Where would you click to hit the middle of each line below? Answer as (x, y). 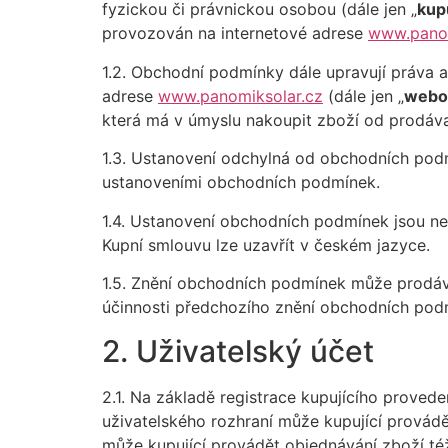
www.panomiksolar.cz (240, 95)
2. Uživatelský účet (238, 351)
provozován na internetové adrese (235, 33)
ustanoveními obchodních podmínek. (241, 182)
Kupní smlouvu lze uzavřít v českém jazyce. (266, 244)
